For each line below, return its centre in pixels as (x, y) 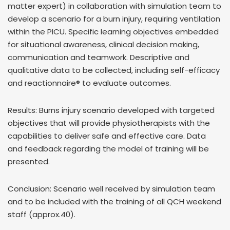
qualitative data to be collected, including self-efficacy (114, 70)
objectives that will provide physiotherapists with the (109, 123)
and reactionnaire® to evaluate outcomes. (89, 83)
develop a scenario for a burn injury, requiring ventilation (114, 19)
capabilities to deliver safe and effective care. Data (107, 136)
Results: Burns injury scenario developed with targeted (111, 110)
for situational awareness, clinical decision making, (103, 44)
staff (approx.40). (42, 214)
